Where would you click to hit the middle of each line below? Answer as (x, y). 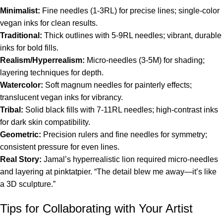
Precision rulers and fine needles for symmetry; (124, 134)
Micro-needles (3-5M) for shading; (145, 60)
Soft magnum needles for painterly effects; (117, 85)
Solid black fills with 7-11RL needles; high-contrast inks (121, 110)
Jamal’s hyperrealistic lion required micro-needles (130, 159)
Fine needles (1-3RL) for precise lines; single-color (130, 10)
